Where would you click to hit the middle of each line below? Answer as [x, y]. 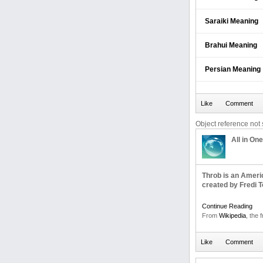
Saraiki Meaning [232, 21]
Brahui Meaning [231, 45]
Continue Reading [227, 206]
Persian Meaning [233, 69]
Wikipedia [232, 215]
